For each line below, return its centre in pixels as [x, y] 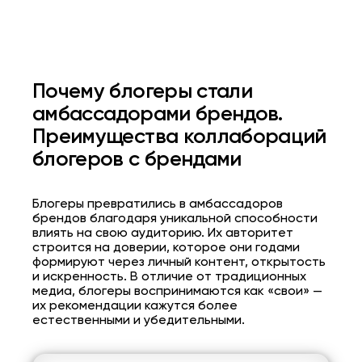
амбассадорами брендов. [158, 115]
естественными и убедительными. [139, 321]
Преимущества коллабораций [179, 138]
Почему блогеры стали [143, 93]
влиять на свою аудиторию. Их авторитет [163, 234]
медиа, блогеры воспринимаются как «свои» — [177, 292]
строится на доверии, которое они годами [166, 248]
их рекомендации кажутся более [135, 307]
